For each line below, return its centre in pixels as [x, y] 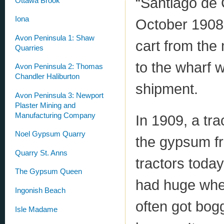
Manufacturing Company [55, 115]
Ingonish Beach [40, 190]
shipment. [167, 88]
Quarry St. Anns [41, 153]
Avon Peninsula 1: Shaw [55, 38]
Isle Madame [36, 209]
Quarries [29, 48]
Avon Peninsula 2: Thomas [59, 67]
